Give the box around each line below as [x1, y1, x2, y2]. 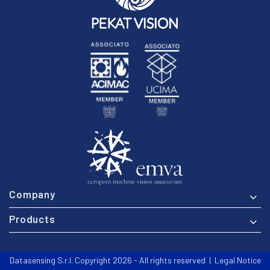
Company [9, 188, 55, 201]
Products [9, 213, 55, 225]
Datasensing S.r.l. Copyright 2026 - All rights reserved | [9, 255, 215, 266]
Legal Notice [214, 255, 261, 266]
